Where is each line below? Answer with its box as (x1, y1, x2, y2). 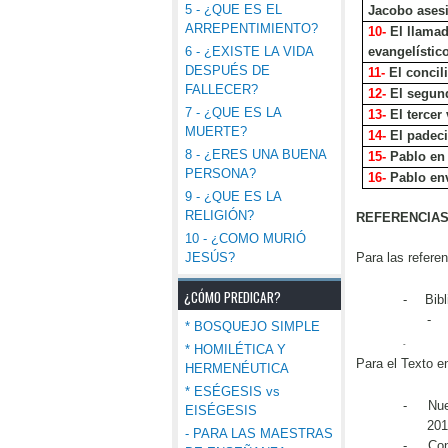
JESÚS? (185, 250, 235, 265)
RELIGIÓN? (185, 208, 254, 223)
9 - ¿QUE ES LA (185, 189, 281, 204)
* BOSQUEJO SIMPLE (185, 319, 320, 334)
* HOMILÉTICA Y (185, 342, 286, 357)
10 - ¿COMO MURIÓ (185, 231, 306, 246)
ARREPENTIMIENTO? (185, 21, 318, 36)
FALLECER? (185, 82, 258, 97)
